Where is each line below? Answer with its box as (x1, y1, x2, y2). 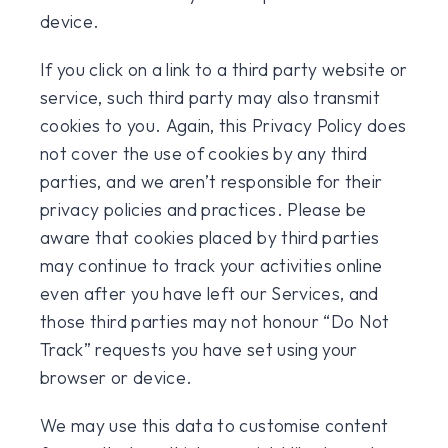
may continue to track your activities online (40, 254, 383, 277)
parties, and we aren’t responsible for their (40, 170, 383, 193)
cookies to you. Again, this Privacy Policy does (40, 114, 407, 137)
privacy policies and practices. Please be (40, 198, 367, 221)
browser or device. (40, 366, 193, 389)
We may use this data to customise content (40, 414, 389, 437)
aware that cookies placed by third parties (40, 226, 380, 249)
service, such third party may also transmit (40, 86, 381, 109)
